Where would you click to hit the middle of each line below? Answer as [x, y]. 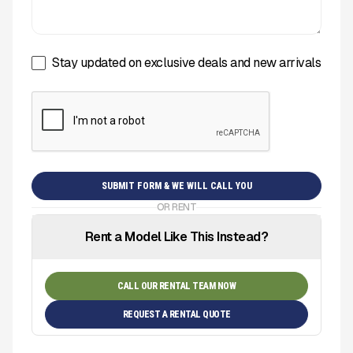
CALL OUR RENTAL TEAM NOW [176, 286]
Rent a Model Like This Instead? [176, 237]
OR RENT [176, 207]
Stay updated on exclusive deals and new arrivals [186, 63]
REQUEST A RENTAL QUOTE [176, 314]
